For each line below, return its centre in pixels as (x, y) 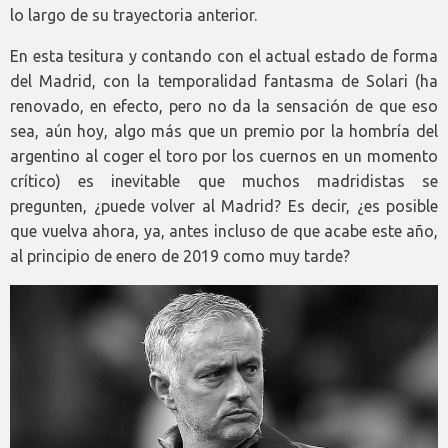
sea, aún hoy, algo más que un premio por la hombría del (224, 131)
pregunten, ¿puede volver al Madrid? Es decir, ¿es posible (224, 206)
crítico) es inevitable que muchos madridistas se (224, 181)
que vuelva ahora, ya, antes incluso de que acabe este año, (224, 231)
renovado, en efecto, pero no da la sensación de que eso (224, 106)
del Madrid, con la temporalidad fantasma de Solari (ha (224, 81)
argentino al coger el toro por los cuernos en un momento (224, 156)
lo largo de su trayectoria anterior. (133, 15)
